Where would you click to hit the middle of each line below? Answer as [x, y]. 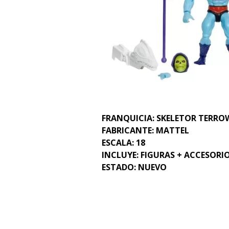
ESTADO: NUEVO [134, 167]
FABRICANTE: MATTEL [145, 130]
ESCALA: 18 [123, 142]
